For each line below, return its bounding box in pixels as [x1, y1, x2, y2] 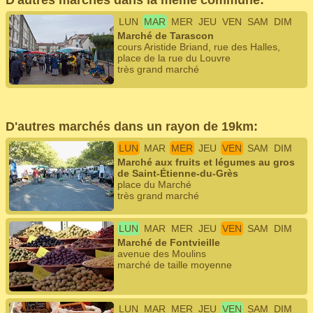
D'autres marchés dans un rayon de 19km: [6, 119, 258, 133]
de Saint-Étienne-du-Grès [117, 168, 238, 179]
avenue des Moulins [117, 248, 206, 259]
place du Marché [117, 179, 191, 190]
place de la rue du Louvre [117, 52, 231, 64]
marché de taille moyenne [117, 259, 232, 270]
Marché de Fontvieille [117, 237, 220, 248]
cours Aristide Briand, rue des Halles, [117, 41, 280, 52]
